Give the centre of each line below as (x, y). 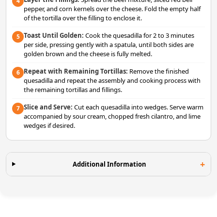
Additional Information (109, 164)
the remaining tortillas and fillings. (73, 89)
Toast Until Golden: (54, 35)
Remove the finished (158, 71)
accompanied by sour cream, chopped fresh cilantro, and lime (112, 116)
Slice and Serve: (48, 107)
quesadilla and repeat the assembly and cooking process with (112, 80)
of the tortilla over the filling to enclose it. (83, 18)
